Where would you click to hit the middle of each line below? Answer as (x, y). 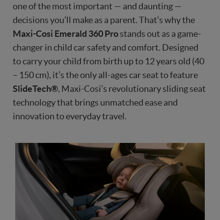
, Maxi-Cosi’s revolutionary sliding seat (132, 88)
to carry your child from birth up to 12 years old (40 (109, 61)
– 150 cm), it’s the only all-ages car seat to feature (105, 75)
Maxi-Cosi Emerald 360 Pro (66, 33)
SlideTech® (35, 88)
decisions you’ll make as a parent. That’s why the (104, 20)
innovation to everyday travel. (70, 116)
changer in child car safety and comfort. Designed (106, 47)
